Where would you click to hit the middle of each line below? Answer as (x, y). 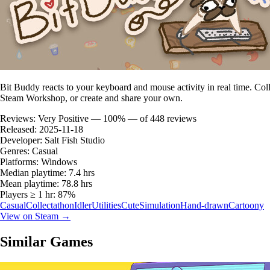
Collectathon (50, 205)
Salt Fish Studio (75, 140)
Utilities (106, 205)
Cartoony (246, 205)
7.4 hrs (82, 172)
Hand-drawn (204, 205)
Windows (59, 162)
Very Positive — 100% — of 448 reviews (117, 118)
